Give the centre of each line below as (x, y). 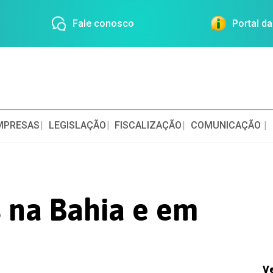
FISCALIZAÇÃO (148, 125)
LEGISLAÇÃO (77, 125)
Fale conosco (103, 23)
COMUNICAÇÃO (226, 125)
